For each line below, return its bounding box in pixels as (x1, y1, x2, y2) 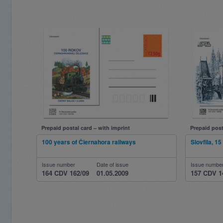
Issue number (42, 160, 75, 168)
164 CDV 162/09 (42, 168, 89, 178)
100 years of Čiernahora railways (42, 137, 136, 146)
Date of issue (97, 160, 128, 168)
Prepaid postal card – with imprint (41, 124, 130, 131)
